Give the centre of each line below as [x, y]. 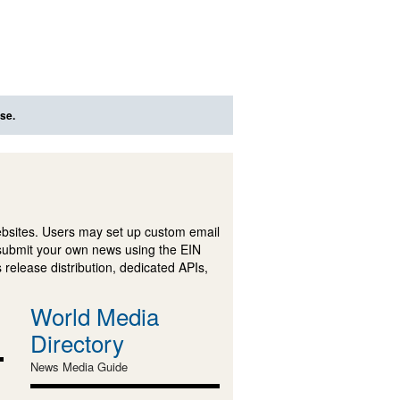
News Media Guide [79, 367]
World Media [94, 316]
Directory [77, 343]
